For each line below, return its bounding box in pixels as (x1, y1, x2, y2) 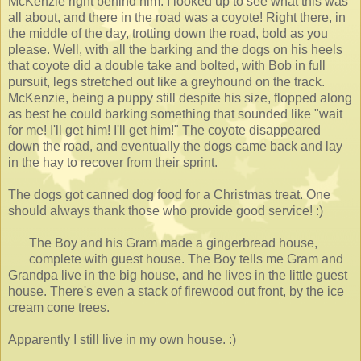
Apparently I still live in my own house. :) (8, 332, 236, 346)
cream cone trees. (8, 300, 110, 314)
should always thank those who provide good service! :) (8, 203, 323, 218)
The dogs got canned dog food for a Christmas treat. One (8, 187, 330, 201)
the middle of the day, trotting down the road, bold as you (8, 26, 328, 40)
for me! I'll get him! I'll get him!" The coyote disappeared (8, 122, 321, 137)
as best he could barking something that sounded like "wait (8, 106, 342, 121)
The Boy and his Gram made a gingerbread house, (29, 235, 317, 250)
